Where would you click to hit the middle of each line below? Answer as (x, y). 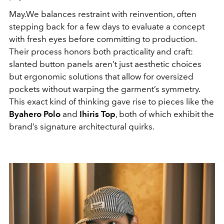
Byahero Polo (35, 114)
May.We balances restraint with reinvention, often (103, 14)
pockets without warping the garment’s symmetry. (104, 89)
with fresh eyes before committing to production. (103, 39)
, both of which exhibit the (165, 114)
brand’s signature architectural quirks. (82, 127)
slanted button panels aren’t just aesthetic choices (105, 64)
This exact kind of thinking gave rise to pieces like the (111, 102)
